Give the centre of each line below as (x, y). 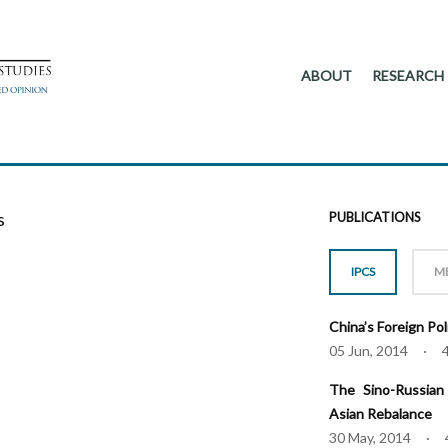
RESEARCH (408, 75)
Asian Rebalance (381, 414)
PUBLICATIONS (375, 217)
